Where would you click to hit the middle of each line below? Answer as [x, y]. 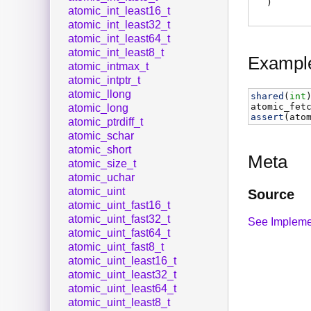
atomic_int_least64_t [119, 39]
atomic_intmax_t [108, 67]
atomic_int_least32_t [119, 25]
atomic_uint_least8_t [119, 303]
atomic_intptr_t [104, 81]
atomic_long [98, 108]
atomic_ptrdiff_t [106, 122]
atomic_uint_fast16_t [119, 205]
